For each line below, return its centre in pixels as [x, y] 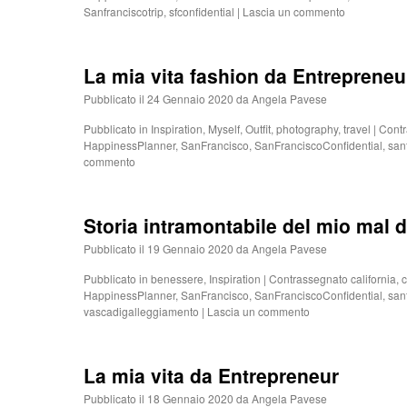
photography [307, 129]
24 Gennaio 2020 [190, 99]
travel [357, 129]
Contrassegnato [308, 278]
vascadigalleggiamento [141, 311]
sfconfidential [202, 11]
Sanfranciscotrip [124, 11]
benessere [177, 278]
